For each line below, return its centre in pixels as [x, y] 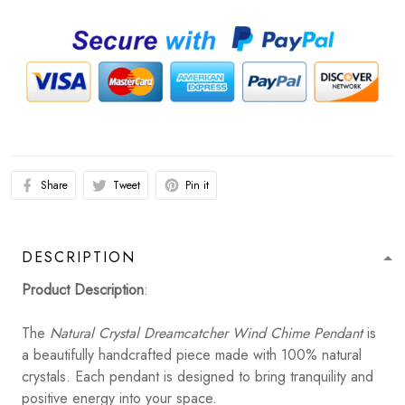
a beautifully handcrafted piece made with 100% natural [192, 355]
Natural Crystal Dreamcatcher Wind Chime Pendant [206, 334]
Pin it [197, 186]
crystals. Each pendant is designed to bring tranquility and [198, 377]
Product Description [83, 290]
